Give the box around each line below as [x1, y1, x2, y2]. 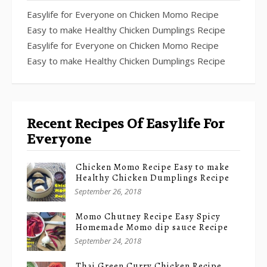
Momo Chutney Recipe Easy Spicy [76, 210, 221, 223]
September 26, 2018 [74, 186, 141, 197]
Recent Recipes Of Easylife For [27, 116, 225, 133]
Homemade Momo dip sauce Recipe [76, 221, 228, 234]
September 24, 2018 [74, 235, 141, 247]
